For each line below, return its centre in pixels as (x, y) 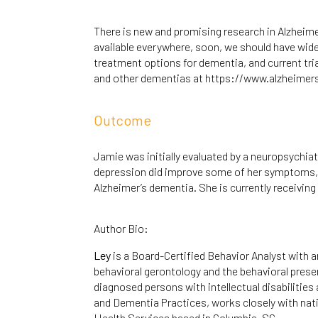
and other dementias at (149, 77)
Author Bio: (122, 228)
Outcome (122, 120)
